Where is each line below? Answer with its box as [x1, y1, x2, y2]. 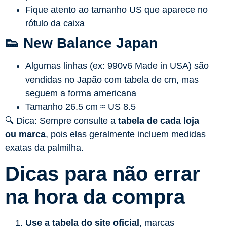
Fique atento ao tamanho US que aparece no [25, 5, 208, 15]
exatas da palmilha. [5, 143, 84, 154]
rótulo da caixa [25, 18, 85, 29]
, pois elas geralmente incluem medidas [46, 129, 206, 140]
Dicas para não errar [5, 163, 200, 185]
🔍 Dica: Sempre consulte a [5, 116, 118, 126]
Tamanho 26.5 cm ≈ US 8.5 [25, 102, 136, 112]
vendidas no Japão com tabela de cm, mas [25, 74, 199, 85]
